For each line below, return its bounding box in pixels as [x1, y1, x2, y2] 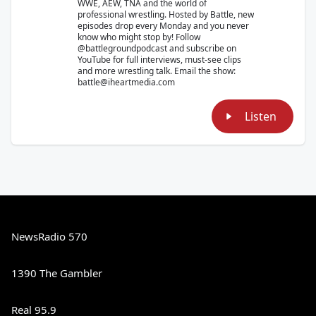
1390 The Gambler [11, 265, 102, 280]
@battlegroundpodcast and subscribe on [78, 42, 236, 54]
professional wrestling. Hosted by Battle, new [78, 8, 254, 20]
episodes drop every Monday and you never [78, 19, 249, 32]
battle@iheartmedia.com [78, 75, 175, 88]
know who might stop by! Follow [78, 30, 200, 43]
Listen [245, 108, 277, 124]
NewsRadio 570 [11, 229, 87, 243]
